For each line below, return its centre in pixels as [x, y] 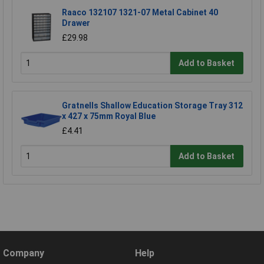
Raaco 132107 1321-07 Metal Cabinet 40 [140, 13]
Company [24, 253]
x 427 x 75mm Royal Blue [109, 116]
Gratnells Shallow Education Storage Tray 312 [152, 106]
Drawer [76, 23]
